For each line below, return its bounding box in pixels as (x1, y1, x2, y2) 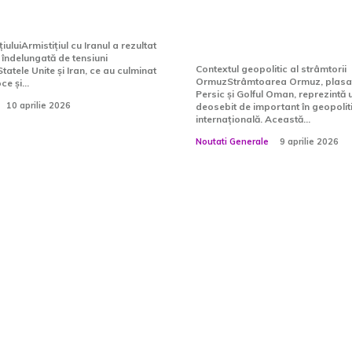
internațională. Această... (196, 112, 310, 125)
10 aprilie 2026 (5, 99, 71, 111)
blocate (196, 29, 262, 53)
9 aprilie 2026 (280, 135, 339, 147)
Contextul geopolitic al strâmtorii (196, 62, 346, 75)
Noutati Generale (196, 135, 269, 147)
